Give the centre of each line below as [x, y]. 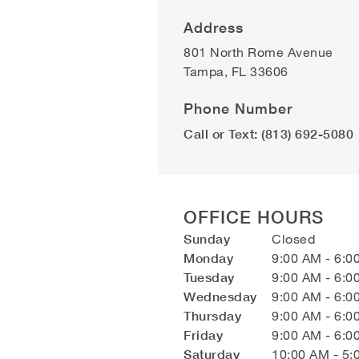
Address [214, 27]
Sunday [207, 239]
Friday [203, 335]
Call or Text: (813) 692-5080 [268, 134]
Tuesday [209, 277]
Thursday [212, 316]
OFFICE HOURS [254, 217]
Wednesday [220, 296]
